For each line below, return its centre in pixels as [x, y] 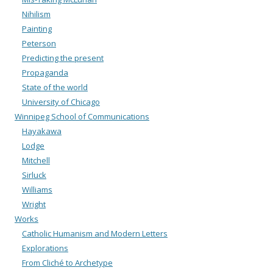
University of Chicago [61, 101]
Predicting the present [63, 58]
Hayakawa [42, 131]
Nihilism [36, 14]
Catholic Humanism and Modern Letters [95, 233]
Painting [37, 28]
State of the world [55, 87]
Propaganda [45, 72]
